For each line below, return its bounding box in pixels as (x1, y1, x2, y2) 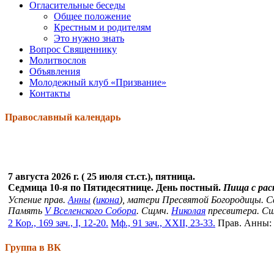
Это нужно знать (54, 32, 124, 43)
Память (8, 206, 45, 217)
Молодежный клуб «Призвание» (29, 76, 166, 87)
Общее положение (54, 10, 131, 21)
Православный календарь (5, 112, 120, 123)
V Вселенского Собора (45, 206, 136, 217)
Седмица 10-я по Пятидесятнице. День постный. (8, 182, 223, 193)
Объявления (29, 65, 80, 76)
